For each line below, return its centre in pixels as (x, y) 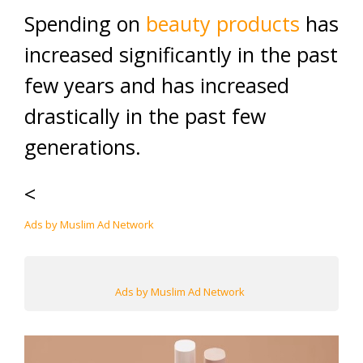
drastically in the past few (145, 115)
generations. (83, 146)
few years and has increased (157, 85)
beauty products (220, 23)
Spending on (82, 23)
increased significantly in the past (181, 54)
